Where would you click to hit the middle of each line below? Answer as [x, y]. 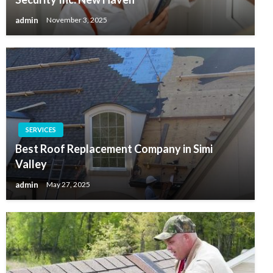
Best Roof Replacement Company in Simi [114, 148]
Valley [31, 164]
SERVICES [41, 129]
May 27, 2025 [68, 185]
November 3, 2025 [77, 20]
